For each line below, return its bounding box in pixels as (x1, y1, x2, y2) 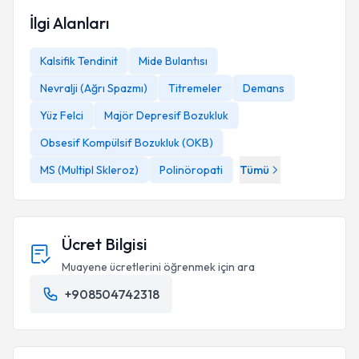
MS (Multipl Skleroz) (40, 163, 139, 177)
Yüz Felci (40, 108, 83, 123)
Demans (243, 81, 284, 95)
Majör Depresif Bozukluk (104, 108, 228, 123)
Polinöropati (159, 163, 223, 177)
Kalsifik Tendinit (40, 54, 118, 68)
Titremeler (168, 81, 222, 95)
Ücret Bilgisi (62, 234, 147, 254)
